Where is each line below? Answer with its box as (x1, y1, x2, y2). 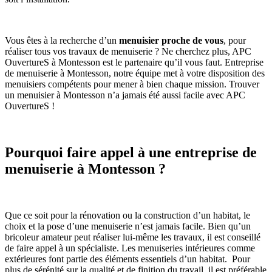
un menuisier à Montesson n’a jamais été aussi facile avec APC (5, 90, 245, 101)
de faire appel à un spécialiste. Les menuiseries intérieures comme (5, 243, 255, 254)
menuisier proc (119, 35, 180, 46)
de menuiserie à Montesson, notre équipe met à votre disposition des (5, 68, 265, 79)
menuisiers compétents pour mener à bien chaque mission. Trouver (5, 79, 259, 90)
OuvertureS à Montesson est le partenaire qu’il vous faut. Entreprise (5, 57, 263, 68)
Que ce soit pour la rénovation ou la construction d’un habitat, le (5, 210, 250, 221)
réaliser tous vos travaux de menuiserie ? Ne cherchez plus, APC (5, 46, 251, 57)
